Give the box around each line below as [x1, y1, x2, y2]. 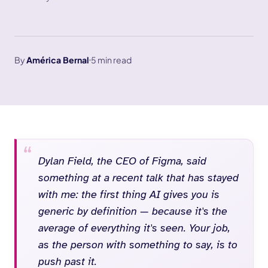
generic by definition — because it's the [38, 205, 227, 218]
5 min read [91, 54, 132, 65]
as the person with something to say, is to [38, 238, 237, 251]
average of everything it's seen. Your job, [38, 221, 230, 234]
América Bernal [26, 54, 89, 65]
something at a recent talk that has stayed [38, 171, 239, 184]
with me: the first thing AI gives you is [38, 188, 220, 201]
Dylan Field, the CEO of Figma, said [38, 154, 206, 167]
